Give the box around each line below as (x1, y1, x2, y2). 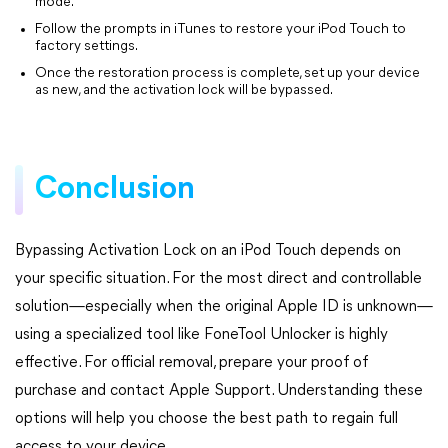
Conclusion (35, 174, 195, 206)
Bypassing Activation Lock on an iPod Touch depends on (15, 243, 401, 259)
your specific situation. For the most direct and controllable (15, 271, 422, 287)
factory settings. (35, 39, 138, 54)
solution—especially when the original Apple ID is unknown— (15, 299, 433, 315)
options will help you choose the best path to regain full (15, 411, 398, 427)
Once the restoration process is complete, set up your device (35, 66, 420, 81)
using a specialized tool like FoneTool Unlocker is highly (15, 327, 388, 343)
